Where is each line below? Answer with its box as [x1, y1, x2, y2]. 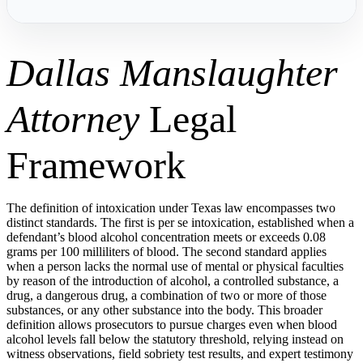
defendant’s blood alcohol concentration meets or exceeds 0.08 [6, 230, 326, 244]
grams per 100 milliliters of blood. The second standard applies [6, 245, 327, 258]
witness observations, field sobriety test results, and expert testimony [6, 347, 353, 361]
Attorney [6, 97, 139, 140]
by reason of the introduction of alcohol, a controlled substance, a [6, 274, 339, 288]
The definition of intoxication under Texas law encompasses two [6, 201, 335, 215]
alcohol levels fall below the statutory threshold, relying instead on [6, 332, 344, 346]
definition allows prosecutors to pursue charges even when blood [6, 318, 337, 331]
